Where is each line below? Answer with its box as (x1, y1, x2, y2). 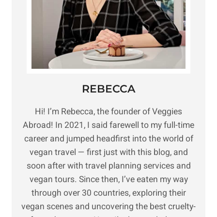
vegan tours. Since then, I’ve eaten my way (29, 173, 188, 186)
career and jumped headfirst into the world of (24, 133, 193, 145)
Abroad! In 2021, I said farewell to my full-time (23, 119, 194, 132)
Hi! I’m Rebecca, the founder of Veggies (35, 106, 182, 118)
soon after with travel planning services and (26, 160, 191, 172)
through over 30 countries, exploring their (31, 187, 186, 200)
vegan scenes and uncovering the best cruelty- (21, 201, 196, 213)
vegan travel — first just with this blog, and (29, 146, 188, 159)
